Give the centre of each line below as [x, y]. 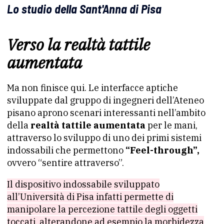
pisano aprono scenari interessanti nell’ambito [106, 112]
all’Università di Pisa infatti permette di [90, 196]
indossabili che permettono [66, 150]
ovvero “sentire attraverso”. [65, 162]
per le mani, [171, 125]
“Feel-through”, [162, 150]
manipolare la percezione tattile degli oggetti [102, 209]
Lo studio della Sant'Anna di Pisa [84, 8]
